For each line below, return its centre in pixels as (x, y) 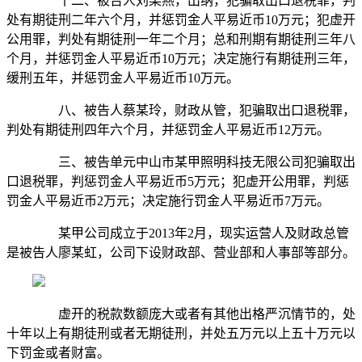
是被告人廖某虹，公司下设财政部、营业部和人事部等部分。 (181, 253)
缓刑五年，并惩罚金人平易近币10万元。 (123, 78)
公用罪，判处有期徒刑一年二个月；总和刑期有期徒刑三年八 (181, 40)
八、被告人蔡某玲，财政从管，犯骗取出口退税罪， (194, 111)
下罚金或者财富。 (58, 353)
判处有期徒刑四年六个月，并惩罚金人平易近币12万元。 (168, 130)
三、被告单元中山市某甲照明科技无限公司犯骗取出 (194, 162)
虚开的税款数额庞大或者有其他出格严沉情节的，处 (194, 314)
